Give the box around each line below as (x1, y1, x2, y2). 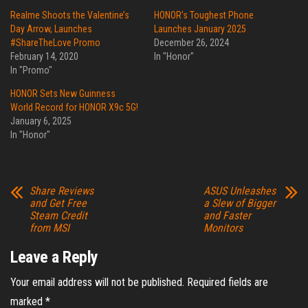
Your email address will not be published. (10, 276, 184, 289)
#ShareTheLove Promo (10, 37, 100, 49)
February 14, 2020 (10, 51, 78, 63)
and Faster (203, 209, 251, 223)
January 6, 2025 (10, 115, 71, 127)
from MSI (30, 221, 69, 235)
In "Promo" (10, 65, 52, 76)
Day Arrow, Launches (10, 23, 92, 35)
